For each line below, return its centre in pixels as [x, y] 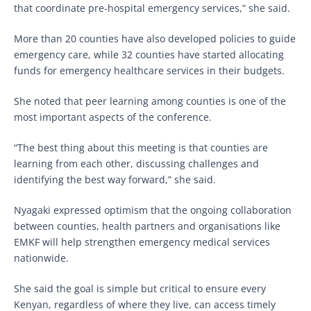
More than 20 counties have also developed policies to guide [155, 38]
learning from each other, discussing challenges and [136, 163]
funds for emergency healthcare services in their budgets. [149, 70]
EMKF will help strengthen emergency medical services [142, 242]
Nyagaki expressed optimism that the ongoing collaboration [153, 210]
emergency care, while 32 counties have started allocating [149, 54]
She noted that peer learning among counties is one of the [150, 101]
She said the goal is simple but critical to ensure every [140, 288]
